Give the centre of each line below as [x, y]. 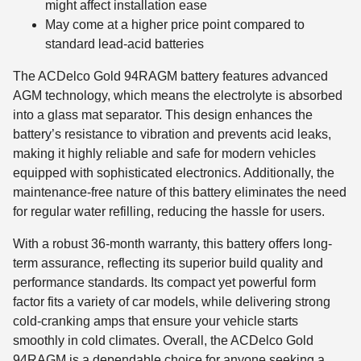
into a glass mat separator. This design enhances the [163, 115]
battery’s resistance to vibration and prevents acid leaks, [172, 135]
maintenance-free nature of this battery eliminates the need [180, 193]
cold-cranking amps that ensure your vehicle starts [156, 322]
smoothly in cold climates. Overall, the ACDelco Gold [163, 341]
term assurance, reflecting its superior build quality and [168, 263]
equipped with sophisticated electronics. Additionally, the [174, 173]
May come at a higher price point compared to [175, 25]
